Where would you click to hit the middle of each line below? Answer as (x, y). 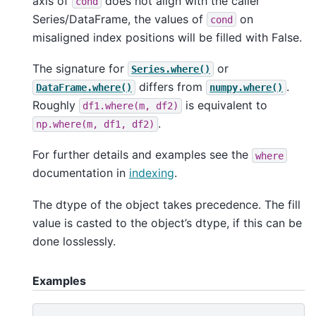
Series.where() (171, 69)
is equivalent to (225, 105)
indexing (152, 173)
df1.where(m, (116, 105)
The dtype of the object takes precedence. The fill (166, 204)
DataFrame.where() (84, 87)
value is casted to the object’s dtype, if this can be (167, 223)
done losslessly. (74, 241)
